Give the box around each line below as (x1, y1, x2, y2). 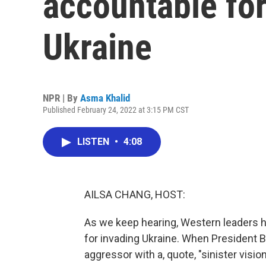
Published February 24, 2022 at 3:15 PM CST (43, 105, 189, 115)
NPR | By (43, 92, 80, 104)
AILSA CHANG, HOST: (84, 188, 185, 201)
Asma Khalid (80, 92, 130, 104)
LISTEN (77, 136, 112, 147)
